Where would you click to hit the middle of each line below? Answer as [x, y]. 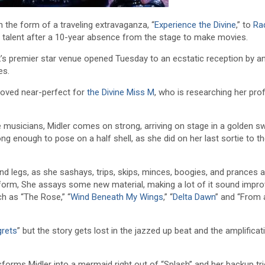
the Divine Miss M [121, 92]
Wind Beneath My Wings [117, 197]
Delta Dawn [194, 197]
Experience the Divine [195, 25]
